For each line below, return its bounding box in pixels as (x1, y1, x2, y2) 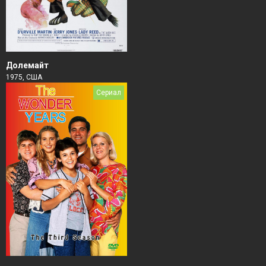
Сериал (96, 88, 121, 97)
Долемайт (6, 61, 49, 71)
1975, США (6, 73, 42, 82)
